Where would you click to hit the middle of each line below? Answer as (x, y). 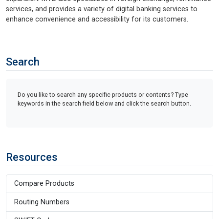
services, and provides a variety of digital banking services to (102, 9)
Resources (32, 157)
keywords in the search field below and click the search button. (104, 103)
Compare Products (44, 183)
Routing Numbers (42, 202)
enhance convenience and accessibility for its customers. (97, 19)
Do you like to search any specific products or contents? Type (103, 94)
